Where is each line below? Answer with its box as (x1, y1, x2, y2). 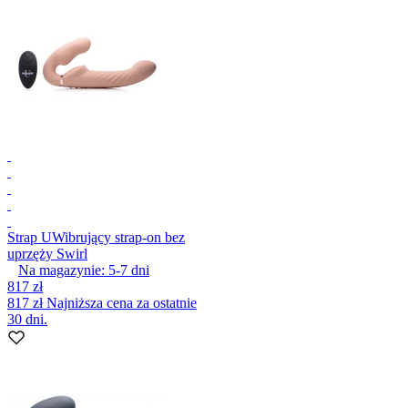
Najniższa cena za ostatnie (46, 294, 197, 311)
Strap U (7, 229, 52, 245)
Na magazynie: (18, 261, 105, 278)
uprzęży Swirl (7, 245, 87, 261)
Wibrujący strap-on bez (52, 229, 185, 245)
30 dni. (7, 311, 47, 327)
